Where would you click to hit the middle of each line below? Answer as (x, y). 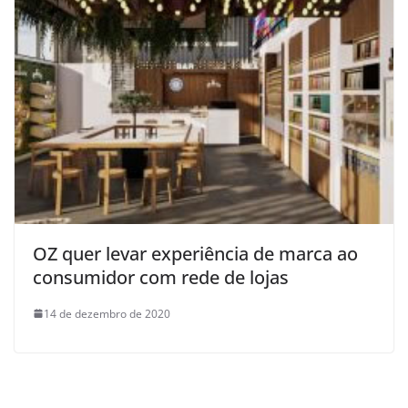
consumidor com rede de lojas (161, 277)
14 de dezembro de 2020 (107, 313)
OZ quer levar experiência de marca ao (195, 253)
